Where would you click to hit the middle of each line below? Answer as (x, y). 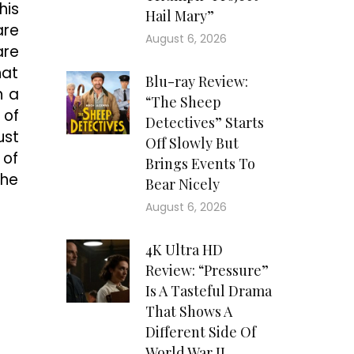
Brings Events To (200, 164)
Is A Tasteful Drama (208, 291)
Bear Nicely (182, 185)
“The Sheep (183, 102)
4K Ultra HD (184, 250)
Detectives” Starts (204, 123)
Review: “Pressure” (207, 271)
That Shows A (188, 312)
